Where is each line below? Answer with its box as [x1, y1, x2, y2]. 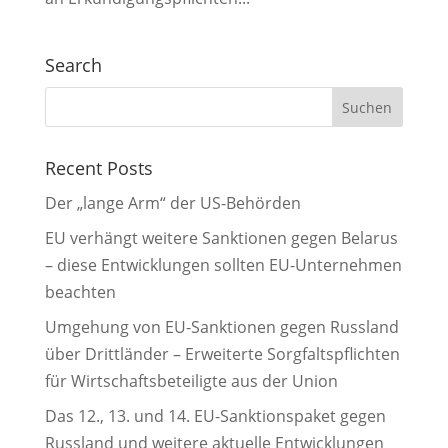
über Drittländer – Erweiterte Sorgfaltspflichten [44, 343, 400, 365]
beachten [44, 281, 116, 303]
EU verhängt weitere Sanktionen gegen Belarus [44, 227, 398, 249]
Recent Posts [44, 156, 153, 180]
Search [44, 53, 102, 77]
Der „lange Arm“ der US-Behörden [44, 192, 301, 214]
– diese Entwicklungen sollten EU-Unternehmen [44, 254, 402, 276]
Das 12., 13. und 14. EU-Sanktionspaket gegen [44, 405, 386, 427]
